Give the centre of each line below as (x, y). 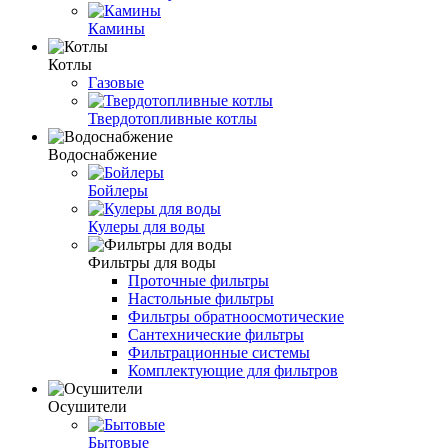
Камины (116, 28)
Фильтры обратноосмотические (236, 316)
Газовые (116, 82)
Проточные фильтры (198, 280)
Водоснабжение (102, 154)
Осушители (87, 406)
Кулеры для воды (146, 226)
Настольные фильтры (201, 298)
